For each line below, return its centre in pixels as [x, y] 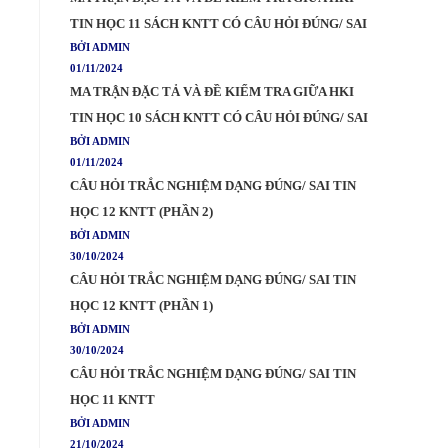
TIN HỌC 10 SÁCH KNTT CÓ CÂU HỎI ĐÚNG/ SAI [219, 118]
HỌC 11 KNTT [112, 400]
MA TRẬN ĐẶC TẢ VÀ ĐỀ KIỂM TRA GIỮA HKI [212, 92]
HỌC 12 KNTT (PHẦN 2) [141, 212]
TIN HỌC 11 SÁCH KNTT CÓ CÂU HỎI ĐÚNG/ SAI [218, 24]
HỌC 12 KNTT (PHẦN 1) [141, 306]
